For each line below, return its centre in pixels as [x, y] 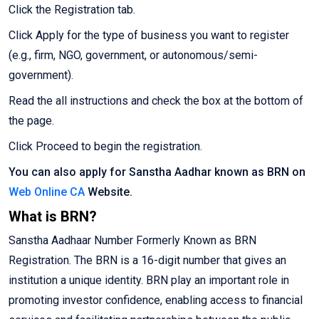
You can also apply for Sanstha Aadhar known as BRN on [157, 172]
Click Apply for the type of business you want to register [149, 36]
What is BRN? [53, 217]
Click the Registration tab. [72, 10]
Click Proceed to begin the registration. [105, 147]
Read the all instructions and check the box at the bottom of [156, 101]
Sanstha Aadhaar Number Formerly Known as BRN [132, 241]
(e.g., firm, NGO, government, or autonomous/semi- [133, 56]
